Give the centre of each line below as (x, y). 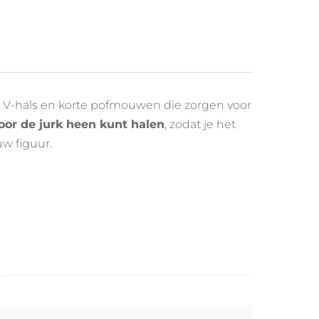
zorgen (206, 105)
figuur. (34, 144)
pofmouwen (127, 105)
